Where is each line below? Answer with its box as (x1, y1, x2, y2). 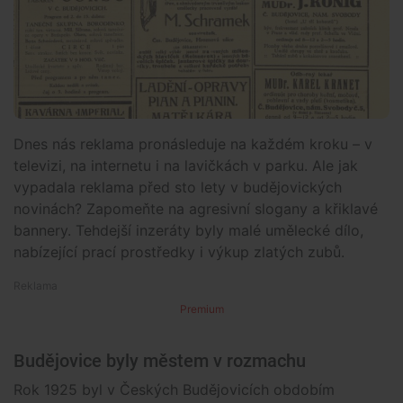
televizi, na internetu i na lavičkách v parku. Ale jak (13, 156, 358, 175)
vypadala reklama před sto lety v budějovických (13, 177, 342, 196)
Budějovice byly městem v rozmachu (13, 350, 306, 372)
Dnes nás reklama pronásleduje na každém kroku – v (13, 134, 372, 153)
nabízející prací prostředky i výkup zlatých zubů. (13, 242, 345, 261)
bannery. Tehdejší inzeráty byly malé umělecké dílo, (13, 220, 363, 239)
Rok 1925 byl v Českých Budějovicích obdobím (13, 380, 335, 399)
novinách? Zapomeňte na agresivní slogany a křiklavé (13, 199, 378, 218)
